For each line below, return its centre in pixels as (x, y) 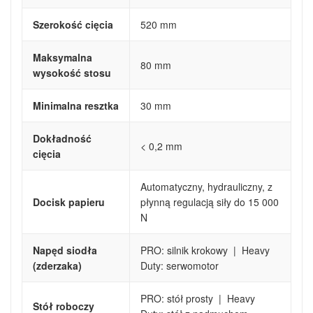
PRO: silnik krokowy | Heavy (205, 250)
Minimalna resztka (76, 106)
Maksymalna (63, 58)
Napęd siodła (65, 250)
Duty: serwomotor (180, 266)
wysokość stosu (72, 73)
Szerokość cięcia (73, 25)
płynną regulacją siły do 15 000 (210, 202)
